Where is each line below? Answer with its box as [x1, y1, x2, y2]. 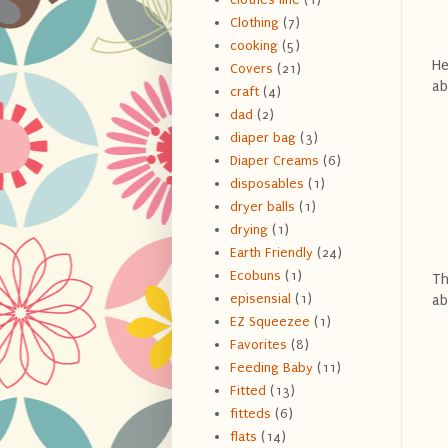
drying [229, 222, 268, 238]
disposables [229, 176, 304, 192]
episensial [229, 291, 291, 307]
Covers [229, 61, 273, 77]
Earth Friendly [229, 245, 313, 261]
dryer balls [229, 199, 295, 215]
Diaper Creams [229, 153, 319, 169]
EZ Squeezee [229, 314, 310, 330]
